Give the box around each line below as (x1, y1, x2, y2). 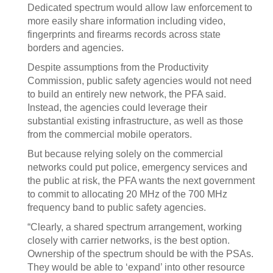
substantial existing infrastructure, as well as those (27, 116, 243, 126)
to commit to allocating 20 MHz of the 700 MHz (27, 189, 227, 199)
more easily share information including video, (27, 16, 225, 26)
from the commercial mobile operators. (27, 129, 192, 140)
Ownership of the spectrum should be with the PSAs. (27, 249, 253, 259)
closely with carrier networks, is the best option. (27, 235, 230, 246)
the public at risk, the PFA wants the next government (27, 175, 255, 186)
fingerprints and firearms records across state (27, 29, 221, 40)
